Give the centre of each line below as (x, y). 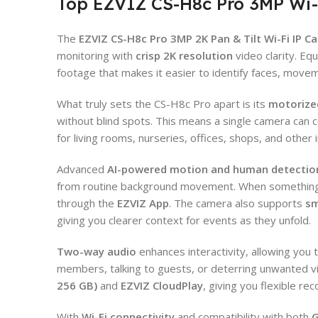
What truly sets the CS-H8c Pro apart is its (163, 103)
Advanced (82, 169)
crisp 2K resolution (184, 55)
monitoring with (96, 55)
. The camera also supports (237, 203)
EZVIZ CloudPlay (162, 285)
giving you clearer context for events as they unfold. (184, 220)
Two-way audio (97, 251)
